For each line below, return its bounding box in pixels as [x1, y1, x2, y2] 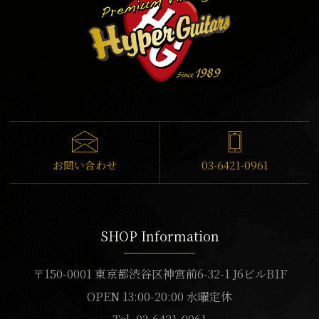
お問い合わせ [53, 157, 117, 172]
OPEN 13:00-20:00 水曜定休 [87, 288, 232, 305]
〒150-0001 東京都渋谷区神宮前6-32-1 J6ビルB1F [32, 265, 287, 282]
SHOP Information [100, 226, 219, 245]
